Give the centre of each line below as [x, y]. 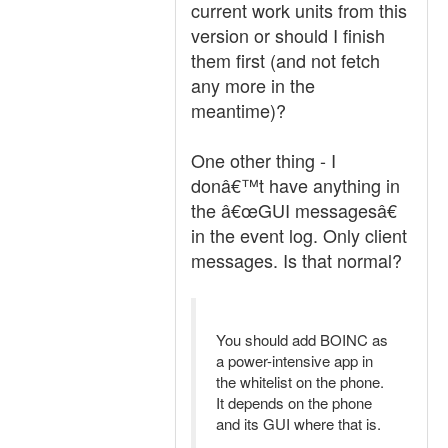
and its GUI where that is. [298, 423]
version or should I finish [288, 35]
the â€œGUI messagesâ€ [294, 210]
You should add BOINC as [302, 339]
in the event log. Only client [299, 235]
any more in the [253, 85]
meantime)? [238, 110]
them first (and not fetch [285, 60]
